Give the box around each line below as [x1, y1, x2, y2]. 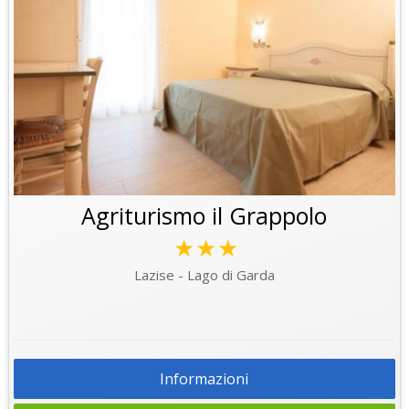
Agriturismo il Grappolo [81, 199, 328, 231]
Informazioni [160, 368, 249, 389]
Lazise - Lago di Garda [133, 265, 275, 284]
